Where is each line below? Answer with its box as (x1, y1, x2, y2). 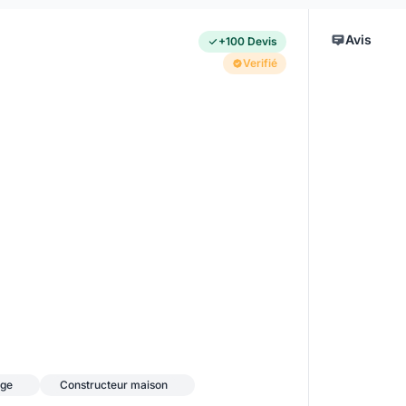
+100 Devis (217, 34, 277, 49)
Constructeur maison (60, 377, 168, 391)
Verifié (242, 56, 277, 71)
